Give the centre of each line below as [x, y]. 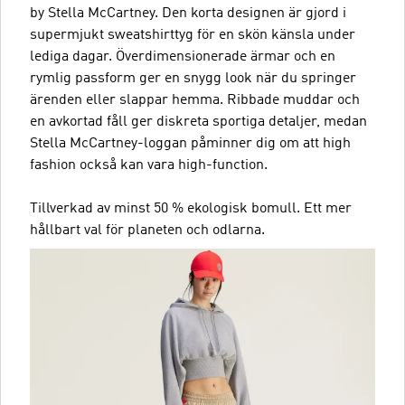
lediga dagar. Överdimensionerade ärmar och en [183, 57]
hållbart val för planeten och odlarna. [147, 231]
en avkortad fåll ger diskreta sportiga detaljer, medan [198, 122]
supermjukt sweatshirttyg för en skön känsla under [193, 35]
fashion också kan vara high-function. [149, 165]
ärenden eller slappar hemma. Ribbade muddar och [195, 100]
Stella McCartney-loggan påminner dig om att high [190, 144]
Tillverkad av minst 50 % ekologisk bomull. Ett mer [191, 209]
